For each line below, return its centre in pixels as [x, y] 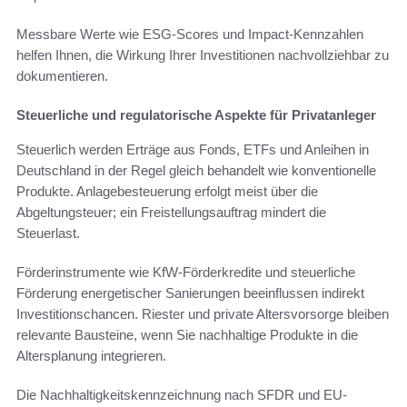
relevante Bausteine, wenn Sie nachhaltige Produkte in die [187, 335]
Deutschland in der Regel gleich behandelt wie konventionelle [196, 171]
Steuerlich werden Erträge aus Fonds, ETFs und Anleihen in [193, 150]
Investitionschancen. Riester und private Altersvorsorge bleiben [203, 314]
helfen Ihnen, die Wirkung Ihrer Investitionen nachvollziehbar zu [203, 55]
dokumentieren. [62, 76]
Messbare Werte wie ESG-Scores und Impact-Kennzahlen [190, 35]
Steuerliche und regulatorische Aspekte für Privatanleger [196, 115]
